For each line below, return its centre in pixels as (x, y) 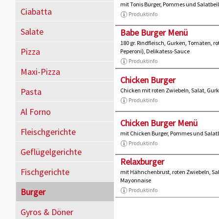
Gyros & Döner (47, 212)
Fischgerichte (45, 172)
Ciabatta (36, 11)
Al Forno (36, 112)
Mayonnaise (136, 180)
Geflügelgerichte (51, 152)
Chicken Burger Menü (159, 123)
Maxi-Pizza (40, 72)
